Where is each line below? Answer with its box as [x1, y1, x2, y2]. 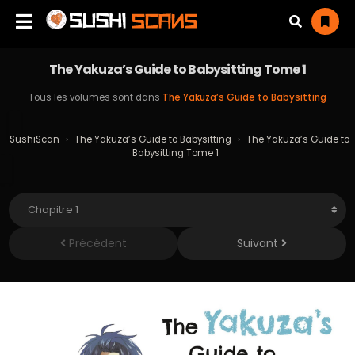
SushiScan [10, 133, 59, 146]
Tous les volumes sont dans [29, 91, 162, 104]
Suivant [237, 235, 281, 251]
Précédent [65, 235, 127, 251]
